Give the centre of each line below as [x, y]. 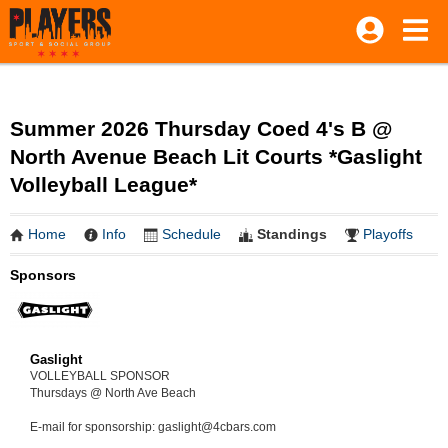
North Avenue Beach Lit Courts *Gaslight [216, 156]
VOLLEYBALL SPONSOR [100, 375]
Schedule [191, 234]
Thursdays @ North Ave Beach [113, 392]
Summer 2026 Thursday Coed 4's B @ [201, 128]
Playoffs [388, 234]
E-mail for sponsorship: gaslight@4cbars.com [153, 426]
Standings [292, 234]
